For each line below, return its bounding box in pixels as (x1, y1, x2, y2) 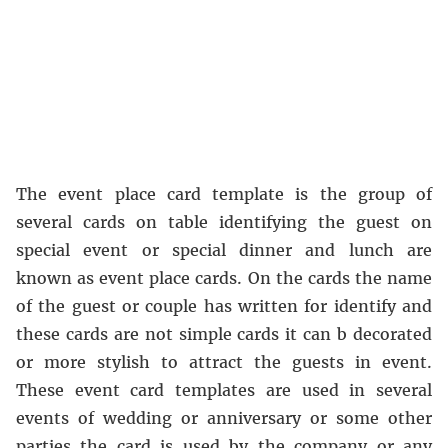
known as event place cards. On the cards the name (16, 268, 432, 288)
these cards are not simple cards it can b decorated (16, 324, 432, 344)
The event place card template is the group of (16, 184, 432, 204)
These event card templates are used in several (16, 380, 432, 400)
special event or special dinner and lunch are (16, 240, 432, 260)
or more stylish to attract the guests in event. (16, 352, 432, 372)
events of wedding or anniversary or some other (16, 408, 432, 428)
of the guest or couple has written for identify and (16, 296, 432, 316)
